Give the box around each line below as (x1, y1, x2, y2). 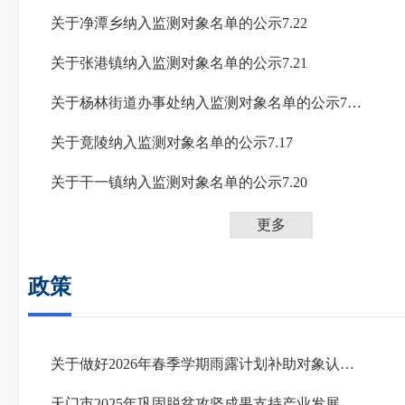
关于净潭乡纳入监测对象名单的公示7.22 (51, 15, 307, 31)
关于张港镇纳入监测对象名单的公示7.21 (51, 55, 307, 71)
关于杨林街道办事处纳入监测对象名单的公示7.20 (347, 95, 362, 110)
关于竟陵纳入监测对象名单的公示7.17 (51, 135, 293, 150)
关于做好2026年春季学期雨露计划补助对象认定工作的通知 (340, 356, 354, 372)
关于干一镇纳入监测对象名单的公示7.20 (51, 174, 307, 190)
